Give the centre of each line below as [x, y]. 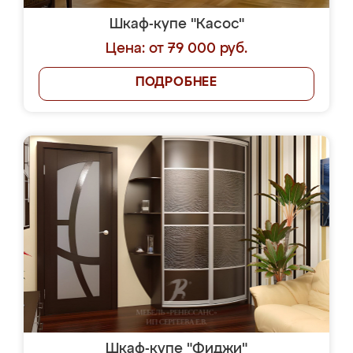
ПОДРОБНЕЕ [176, 83]
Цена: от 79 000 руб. [176, 49]
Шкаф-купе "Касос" [176, 24]
